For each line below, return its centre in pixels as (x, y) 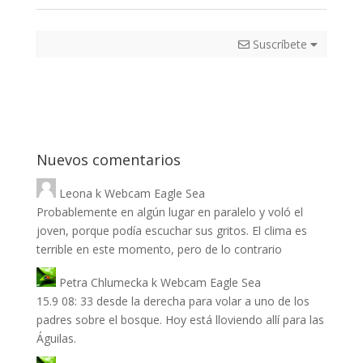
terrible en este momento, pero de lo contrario (159, 249)
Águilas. (56, 338)
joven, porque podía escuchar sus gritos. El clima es (171, 230)
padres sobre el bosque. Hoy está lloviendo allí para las (180, 319)
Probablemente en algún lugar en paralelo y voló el (169, 211)
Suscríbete (280, 44)
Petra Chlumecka (103, 282)
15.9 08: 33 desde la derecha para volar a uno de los (173, 301)
